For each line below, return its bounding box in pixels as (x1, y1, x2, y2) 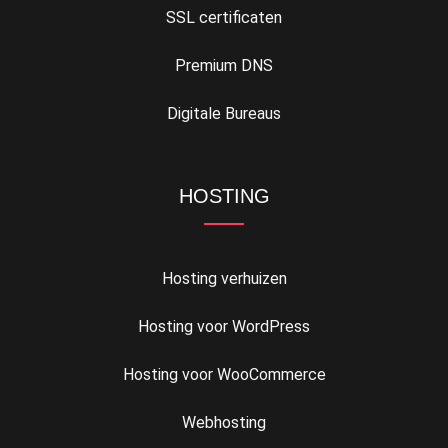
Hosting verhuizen (161, 268, 287, 288)
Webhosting (182, 412, 266, 432)
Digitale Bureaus (167, 103, 281, 123)
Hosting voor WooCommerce (122, 364, 326, 384)
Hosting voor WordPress (138, 316, 310, 336)
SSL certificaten (166, 7, 282, 27)
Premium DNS (175, 55, 273, 75)
